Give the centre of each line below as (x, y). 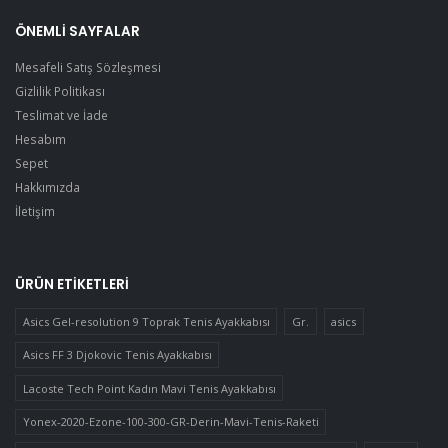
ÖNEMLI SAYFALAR (77, 31)
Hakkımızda (47, 187)
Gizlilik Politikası (60, 91)
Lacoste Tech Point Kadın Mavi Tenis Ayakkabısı (149, 388)
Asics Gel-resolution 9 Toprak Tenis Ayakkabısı (146, 322)
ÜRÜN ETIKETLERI (72, 285)
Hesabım (40, 139)
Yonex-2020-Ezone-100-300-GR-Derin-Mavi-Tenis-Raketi (170, 422)
